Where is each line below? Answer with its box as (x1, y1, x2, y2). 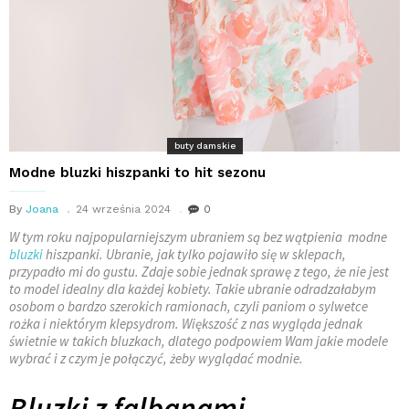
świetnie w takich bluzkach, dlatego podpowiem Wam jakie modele (9, 331, 388, 350)
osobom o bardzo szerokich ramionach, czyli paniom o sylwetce (9, 297, 368, 315)
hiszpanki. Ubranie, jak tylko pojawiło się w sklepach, (43, 245, 346, 263)
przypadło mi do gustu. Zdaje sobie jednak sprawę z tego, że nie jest (9, 262, 389, 280)
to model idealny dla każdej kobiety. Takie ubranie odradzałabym (9, 279, 376, 298)
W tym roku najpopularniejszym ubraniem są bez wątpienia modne (9, 227, 387, 246)
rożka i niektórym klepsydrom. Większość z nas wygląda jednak (9, 314, 362, 332)
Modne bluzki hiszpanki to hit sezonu (9, 163, 266, 181)
